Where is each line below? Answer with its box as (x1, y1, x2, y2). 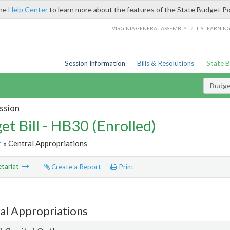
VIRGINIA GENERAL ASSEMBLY (112, 25, 187, 31)
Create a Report (49, 163, 101, 171)
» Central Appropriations (1, 138, 87, 148)
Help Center (8, 5, 48, 14)
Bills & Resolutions (137, 59, 195, 67)
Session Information (64, 59, 125, 67)
